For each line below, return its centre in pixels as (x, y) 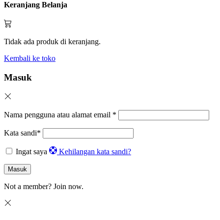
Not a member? (29, 186)
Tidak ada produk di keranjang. (52, 42)
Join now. (69, 186)
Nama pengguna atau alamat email (58, 114)
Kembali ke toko (30, 58)
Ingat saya (31, 151)
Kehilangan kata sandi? (95, 151)
